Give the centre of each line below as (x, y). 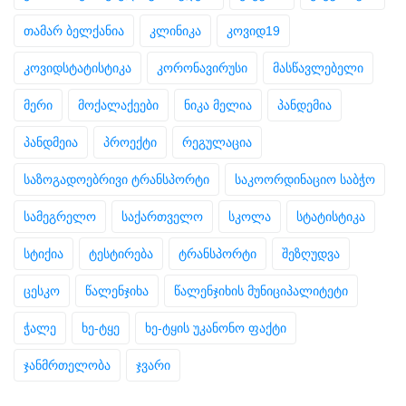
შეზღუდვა (311, 253)
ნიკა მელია (218, 105)
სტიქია (43, 253)
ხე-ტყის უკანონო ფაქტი (216, 328)
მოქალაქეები (118, 105)
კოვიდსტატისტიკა (77, 68)
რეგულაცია (217, 142)
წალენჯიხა (117, 290)
